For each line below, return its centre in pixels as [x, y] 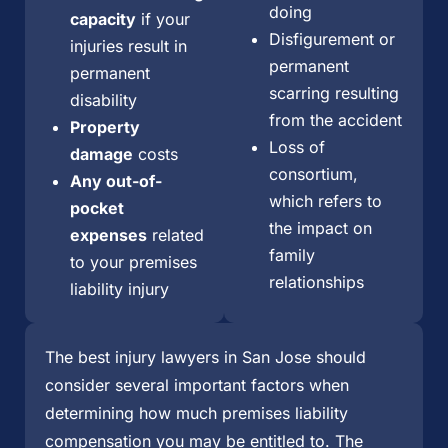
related [175, 234]
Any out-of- [116, 180]
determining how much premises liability [196, 412]
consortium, [313, 173]
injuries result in [128, 45]
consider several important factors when [197, 384]
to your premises [133, 261]
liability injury [119, 288]
